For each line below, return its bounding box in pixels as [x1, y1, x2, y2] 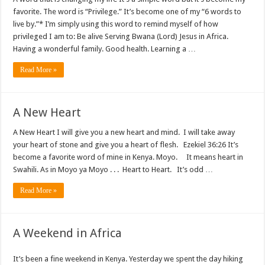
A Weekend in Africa [13, 226, 122, 241]
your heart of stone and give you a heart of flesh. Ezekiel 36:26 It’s [13, 140, 239, 150]
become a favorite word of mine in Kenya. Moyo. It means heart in [13, 153, 244, 162]
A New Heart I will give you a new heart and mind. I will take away [13, 128, 235, 137]
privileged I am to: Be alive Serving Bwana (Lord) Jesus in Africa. [13, 32, 229, 41]
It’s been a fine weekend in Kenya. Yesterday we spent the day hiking [13, 254, 244, 264]
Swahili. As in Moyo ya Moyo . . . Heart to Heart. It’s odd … [13, 165, 214, 174]
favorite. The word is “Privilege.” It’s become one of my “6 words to [13, 7, 242, 17]
